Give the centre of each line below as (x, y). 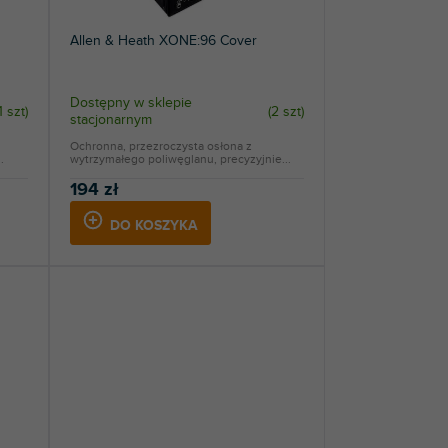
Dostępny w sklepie (130, 103)
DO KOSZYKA (153, 226)
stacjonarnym (110, 120)
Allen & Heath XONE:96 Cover (163, 41)
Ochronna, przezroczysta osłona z (160, 146)
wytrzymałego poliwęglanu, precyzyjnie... (180, 159)
